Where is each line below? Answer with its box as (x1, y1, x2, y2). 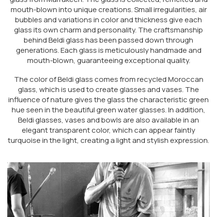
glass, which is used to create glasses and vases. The (18, 84, 199, 94)
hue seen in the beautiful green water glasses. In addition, (12, 104, 205, 115)
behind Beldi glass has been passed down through (24, 34, 193, 45)
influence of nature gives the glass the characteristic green (8, 94, 209, 105)
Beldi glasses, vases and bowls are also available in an (18, 114, 199, 125)
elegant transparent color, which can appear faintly (22, 124, 195, 135)
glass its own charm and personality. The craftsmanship (14, 24, 203, 35)
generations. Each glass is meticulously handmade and (15, 45, 201, 55)
